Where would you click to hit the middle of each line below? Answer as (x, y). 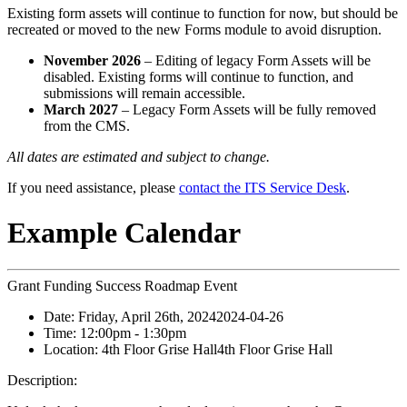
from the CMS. (87, 126)
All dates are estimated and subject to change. (139, 157)
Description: (42, 380)
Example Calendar (124, 232)
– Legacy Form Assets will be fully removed (247, 110)
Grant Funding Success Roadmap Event (122, 285)
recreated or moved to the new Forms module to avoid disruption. (194, 30)
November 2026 (92, 61)
